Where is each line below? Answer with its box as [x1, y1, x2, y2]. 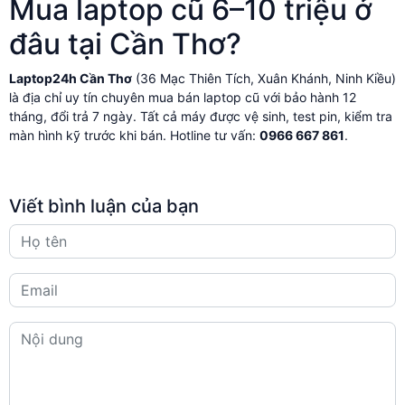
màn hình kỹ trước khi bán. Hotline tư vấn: [9, 127, 259, 143]
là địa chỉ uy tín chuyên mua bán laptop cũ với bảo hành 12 [9, 89, 356, 105]
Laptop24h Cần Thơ [9, 70, 132, 86]
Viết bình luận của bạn [9, 194, 199, 217]
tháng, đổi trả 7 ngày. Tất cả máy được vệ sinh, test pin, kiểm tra [9, 108, 392, 124]
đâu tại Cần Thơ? [9, 25, 241, 61]
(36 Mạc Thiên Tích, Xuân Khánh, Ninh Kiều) [132, 70, 396, 86]
